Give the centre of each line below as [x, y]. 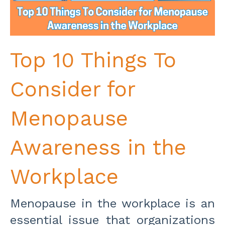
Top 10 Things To [93, 60]
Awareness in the [98, 147]
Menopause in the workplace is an [113, 203]
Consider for [73, 89]
